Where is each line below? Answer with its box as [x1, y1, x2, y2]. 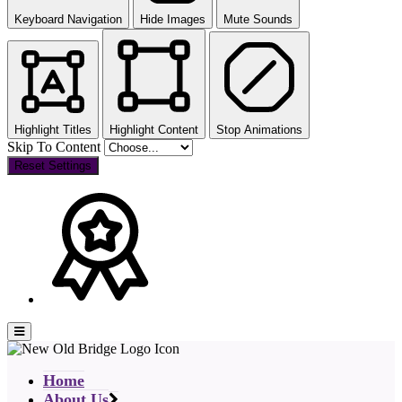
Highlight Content [109, 123, 198, 137]
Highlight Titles [14, 123, 92, 137]
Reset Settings [14, 159, 92, 173]
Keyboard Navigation [14, 13, 122, 27]
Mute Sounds [223, 13, 293, 27]
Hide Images [140, 13, 205, 27]
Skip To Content [7, 139, 104, 155]
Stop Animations [216, 123, 302, 137]
